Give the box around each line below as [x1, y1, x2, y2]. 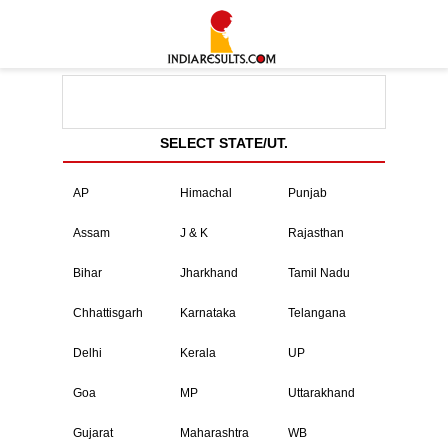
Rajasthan [287, 226, 344, 240]
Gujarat [73, 426, 113, 440]
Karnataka [180, 306, 237, 320]
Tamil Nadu [287, 266, 350, 280]
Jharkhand [180, 266, 239, 280]
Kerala [180, 346, 217, 360]
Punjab [287, 186, 327, 200]
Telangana [287, 306, 346, 320]
